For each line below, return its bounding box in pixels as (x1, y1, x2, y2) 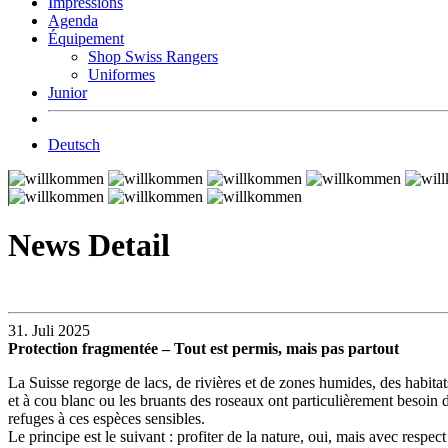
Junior (48, 84, 87, 101)
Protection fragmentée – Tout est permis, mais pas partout (8, 339, 399, 357)
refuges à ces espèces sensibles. (8, 409, 205, 427)
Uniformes (88, 66, 155, 83)
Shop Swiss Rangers (88, 48, 218, 65)
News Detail (8, 227, 170, 264)
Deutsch (48, 136, 100, 153)
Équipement (48, 30, 124, 47)
